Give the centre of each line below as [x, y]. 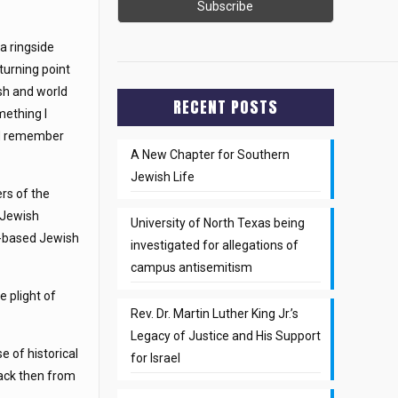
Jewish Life [162, 176]
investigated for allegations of [214, 245]
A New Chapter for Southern [210, 154]
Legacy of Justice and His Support [225, 335]
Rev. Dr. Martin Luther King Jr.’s [214, 313]
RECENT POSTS [225, 107]
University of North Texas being [217, 223]
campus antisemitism [191, 267]
